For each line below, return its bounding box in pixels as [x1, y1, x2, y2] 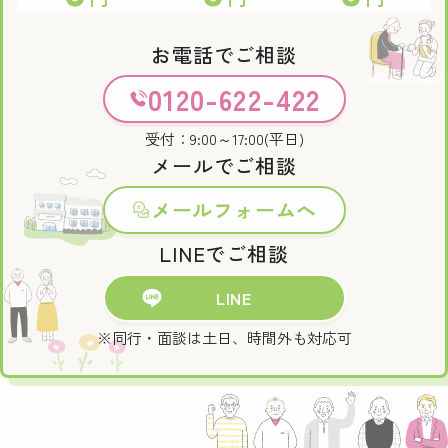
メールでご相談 [151, 151, 297, 180]
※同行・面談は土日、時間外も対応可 [96, 327, 352, 348]
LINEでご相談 [159, 239, 289, 268]
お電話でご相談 [151, 40, 297, 69]
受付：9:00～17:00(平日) [144, 128, 304, 149]
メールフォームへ [150, 195, 318, 224]
